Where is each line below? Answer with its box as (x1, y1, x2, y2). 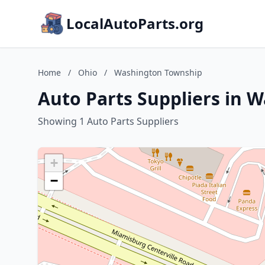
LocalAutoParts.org (66, 14, 203, 33)
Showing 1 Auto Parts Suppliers (38, 115, 179, 128)
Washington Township (114, 67, 202, 78)
